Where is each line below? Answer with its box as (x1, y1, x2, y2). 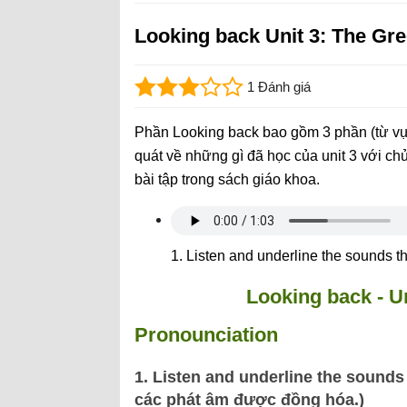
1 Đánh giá (247, 79, 311, 94)
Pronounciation (134, 323, 278, 346)
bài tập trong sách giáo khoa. (134, 172, 320, 187)
